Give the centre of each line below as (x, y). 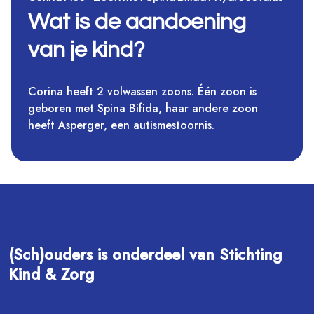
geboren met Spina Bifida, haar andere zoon (143, 109)
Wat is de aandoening (137, 22)
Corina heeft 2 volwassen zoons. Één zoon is (142, 92)
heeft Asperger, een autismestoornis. (121, 125)
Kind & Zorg (51, 274)
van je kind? (86, 50)
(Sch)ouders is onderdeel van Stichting (145, 255)
